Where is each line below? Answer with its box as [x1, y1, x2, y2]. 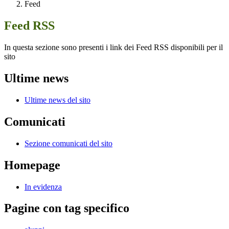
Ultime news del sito [25, 95, 90, 104]
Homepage [4, 158, 60, 172]
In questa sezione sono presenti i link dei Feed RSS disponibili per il [4, 43, 223, 52]
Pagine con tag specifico [4, 201, 129, 215]
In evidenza [25, 182, 62, 191]
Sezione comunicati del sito [25, 139, 112, 148]
